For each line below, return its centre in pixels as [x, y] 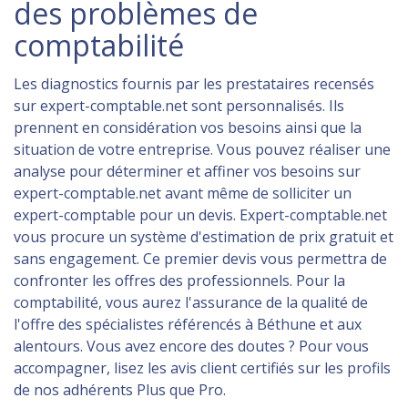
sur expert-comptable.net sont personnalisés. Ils [179, 105]
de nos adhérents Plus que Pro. [120, 389]
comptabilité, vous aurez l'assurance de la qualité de [191, 302]
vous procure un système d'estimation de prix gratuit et [204, 236]
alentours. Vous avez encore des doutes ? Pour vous [191, 346]
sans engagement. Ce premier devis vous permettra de [200, 258]
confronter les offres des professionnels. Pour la [179, 280]
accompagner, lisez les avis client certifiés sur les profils [202, 367]
